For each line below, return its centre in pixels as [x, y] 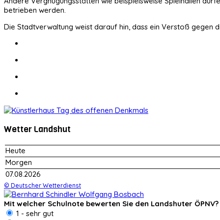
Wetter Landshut [37, 129]
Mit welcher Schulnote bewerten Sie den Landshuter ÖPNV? [111, 203]
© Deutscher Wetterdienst [42, 185]
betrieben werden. [35, 10]
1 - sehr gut [34, 213]
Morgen [19, 162]
